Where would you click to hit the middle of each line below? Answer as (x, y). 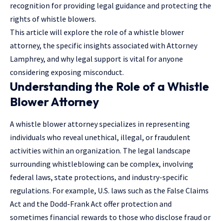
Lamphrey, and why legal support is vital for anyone (96, 59)
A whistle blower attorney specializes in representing (100, 124)
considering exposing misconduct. (67, 72)
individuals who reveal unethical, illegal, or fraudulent (100, 137)
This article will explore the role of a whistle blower (97, 32)
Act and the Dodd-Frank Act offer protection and (91, 204)
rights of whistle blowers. (53, 19)
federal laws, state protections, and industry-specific (99, 177)
